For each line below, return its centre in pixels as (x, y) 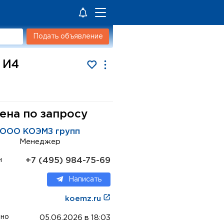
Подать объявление (68, 36)
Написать (85, 179)
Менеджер (40, 142)
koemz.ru (84, 199)
